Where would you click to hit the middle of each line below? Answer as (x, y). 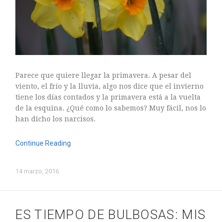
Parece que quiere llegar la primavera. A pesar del (104, 75)
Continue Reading (43, 143)
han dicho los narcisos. (56, 119)
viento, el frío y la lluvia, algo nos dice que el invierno (110, 86)
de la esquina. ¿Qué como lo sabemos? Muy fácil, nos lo (111, 108)
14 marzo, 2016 (37, 171)
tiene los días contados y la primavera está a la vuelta (108, 97)
